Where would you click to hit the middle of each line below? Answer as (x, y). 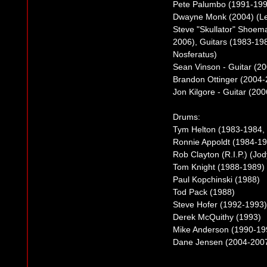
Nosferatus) (195, 55)
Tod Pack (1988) (204, 192)
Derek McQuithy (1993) (217, 217)
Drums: (187, 117)
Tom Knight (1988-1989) (219, 167)
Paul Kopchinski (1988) (216, 180)
